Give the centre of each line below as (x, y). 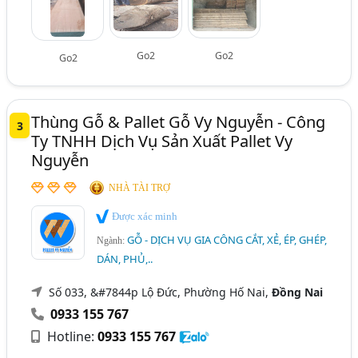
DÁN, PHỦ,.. (125, 259)
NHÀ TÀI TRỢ (140, 188)
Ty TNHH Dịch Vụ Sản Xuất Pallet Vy (162, 141)
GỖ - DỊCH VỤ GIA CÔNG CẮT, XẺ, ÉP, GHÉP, (227, 239)
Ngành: (112, 240)
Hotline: (71, 336)
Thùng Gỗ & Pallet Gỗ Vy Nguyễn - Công (179, 122)
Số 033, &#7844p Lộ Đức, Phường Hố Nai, (161, 292)
